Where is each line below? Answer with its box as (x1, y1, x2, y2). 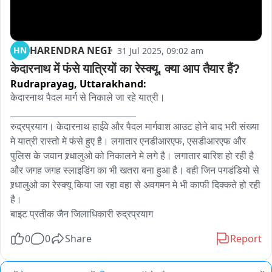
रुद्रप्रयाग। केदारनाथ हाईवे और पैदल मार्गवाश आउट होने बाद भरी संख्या (10, 121, 259, 132)
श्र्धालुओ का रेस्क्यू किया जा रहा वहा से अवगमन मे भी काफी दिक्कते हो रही (10, 180, 260, 190)
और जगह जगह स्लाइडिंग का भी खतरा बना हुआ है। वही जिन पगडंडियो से (10, 165, 259, 175)
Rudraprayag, (10, 77, 80, 90)
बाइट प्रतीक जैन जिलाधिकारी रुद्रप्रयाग (10, 209, 153, 219)
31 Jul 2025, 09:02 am (117, 44, 203, 56)
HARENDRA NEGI (30, 44, 111, 57)
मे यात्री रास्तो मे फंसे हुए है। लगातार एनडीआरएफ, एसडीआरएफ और (10, 136, 246, 146)
